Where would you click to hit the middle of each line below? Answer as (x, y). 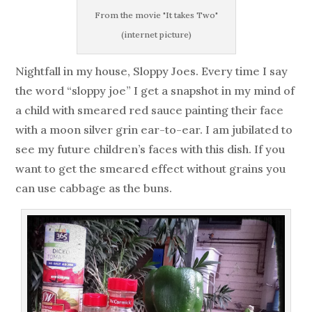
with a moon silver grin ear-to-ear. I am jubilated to (154, 130)
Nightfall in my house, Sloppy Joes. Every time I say (152, 71)
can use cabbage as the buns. (94, 188)
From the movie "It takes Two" (156, 15)
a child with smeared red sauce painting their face (150, 110)
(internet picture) (156, 35)
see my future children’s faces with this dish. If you (150, 149)
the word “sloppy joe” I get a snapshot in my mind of (155, 91)
